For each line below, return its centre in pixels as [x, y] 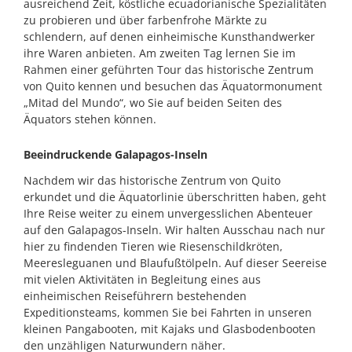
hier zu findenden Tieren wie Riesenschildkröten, [153, 246]
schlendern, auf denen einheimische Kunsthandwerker [169, 36]
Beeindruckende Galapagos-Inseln [115, 154]
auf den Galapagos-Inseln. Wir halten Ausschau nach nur [174, 229]
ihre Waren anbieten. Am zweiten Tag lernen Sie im [159, 53]
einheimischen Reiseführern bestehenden [135, 295]
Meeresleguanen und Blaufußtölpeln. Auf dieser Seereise [175, 262]
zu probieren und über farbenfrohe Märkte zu [145, 20]
